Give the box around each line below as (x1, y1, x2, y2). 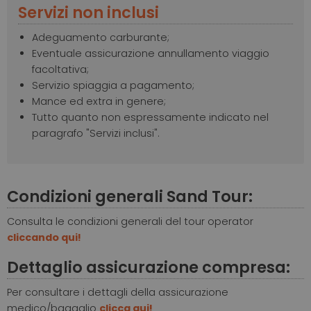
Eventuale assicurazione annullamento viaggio (32, 47, 269, 61)
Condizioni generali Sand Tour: (7, 185, 253, 208)
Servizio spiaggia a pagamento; (32, 78, 197, 93)
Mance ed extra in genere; (32, 94, 166, 109)
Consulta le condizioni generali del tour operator (7, 215, 253, 229)
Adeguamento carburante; (32, 31, 169, 45)
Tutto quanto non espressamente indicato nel (32, 110, 269, 125)
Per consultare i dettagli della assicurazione (7, 285, 228, 300)
